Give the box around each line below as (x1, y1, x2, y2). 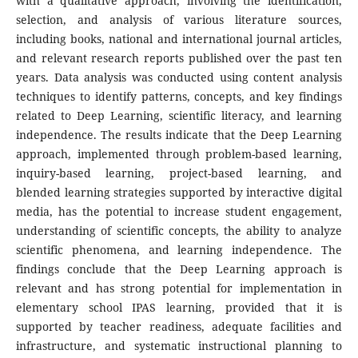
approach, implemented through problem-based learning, (15, 146, 343, 162)
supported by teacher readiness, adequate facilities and (15, 319, 343, 335)
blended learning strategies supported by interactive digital (15, 185, 343, 201)
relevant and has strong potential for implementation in (15, 280, 343, 296)
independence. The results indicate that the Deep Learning (15, 127, 343, 143)
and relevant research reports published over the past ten (15, 50, 343, 66)
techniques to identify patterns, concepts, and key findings (15, 89, 343, 105)
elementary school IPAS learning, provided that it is (15, 300, 343, 316)
